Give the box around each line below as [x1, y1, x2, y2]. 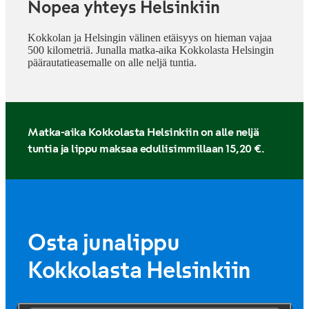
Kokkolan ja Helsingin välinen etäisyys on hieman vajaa [28, 32, 272, 44]
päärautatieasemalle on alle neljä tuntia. [28, 57, 197, 69]
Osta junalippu [28, 230, 179, 257]
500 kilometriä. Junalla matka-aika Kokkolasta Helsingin [28, 44, 274, 57]
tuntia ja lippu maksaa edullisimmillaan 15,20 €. [28, 142, 263, 156]
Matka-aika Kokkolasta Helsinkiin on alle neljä [28, 126, 259, 139]
